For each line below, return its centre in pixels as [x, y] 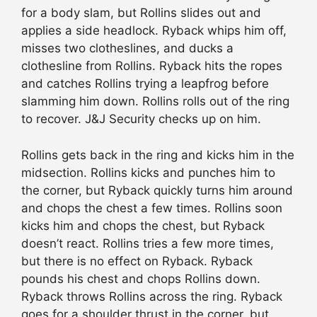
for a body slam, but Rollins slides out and [141, 13]
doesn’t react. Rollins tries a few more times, [148, 243]
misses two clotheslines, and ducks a [127, 48]
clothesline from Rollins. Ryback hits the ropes [152, 66]
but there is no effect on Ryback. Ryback [137, 261]
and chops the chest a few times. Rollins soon [152, 208]
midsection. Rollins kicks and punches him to [148, 172]
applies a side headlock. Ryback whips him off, [154, 31]
